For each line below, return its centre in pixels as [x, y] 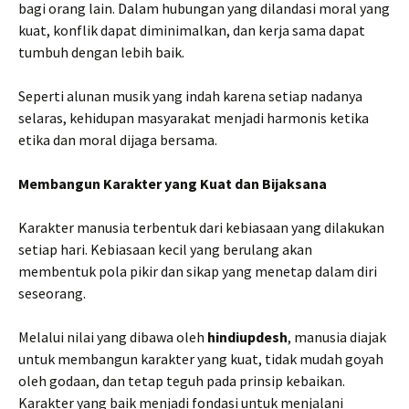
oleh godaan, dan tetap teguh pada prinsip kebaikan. [182, 381]
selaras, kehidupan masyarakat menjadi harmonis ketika [194, 118]
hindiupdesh [247, 337]
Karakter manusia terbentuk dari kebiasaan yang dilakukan [201, 227]
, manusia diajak [337, 337]
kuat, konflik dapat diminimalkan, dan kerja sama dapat [192, 30]
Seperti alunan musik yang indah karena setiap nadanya [190, 96]
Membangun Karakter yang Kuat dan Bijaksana [173, 184]
